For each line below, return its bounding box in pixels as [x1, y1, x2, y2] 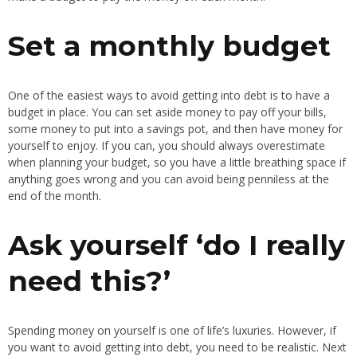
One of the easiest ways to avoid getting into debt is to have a [8, 87, 330, 103]
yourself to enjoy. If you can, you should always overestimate [8, 137, 325, 153]
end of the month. [8, 187, 101, 203]
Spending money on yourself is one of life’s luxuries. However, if [8, 322, 336, 338]
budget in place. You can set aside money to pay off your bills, [8, 104, 327, 120]
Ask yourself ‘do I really [8, 227, 345, 262]
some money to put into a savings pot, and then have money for [8, 120, 343, 136]
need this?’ [8, 263, 171, 298]
